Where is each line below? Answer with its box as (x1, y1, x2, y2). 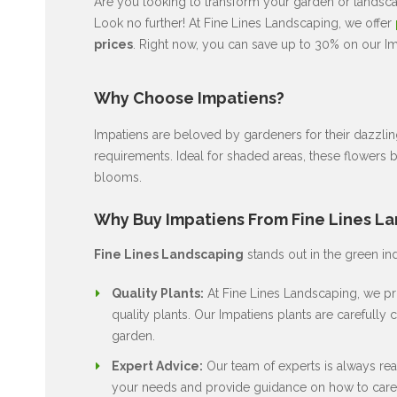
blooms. (93, 169, 142, 184)
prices (93, 36, 133, 51)
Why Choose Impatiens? (93, 88, 284, 107)
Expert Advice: (111, 358, 203, 373)
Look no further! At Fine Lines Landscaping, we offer (93, 15, 395, 30)
